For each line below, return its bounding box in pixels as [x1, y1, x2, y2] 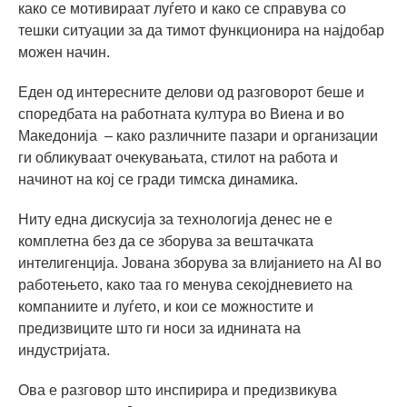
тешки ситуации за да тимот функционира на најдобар [18, 23, 384, 38]
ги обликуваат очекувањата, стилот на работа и [18, 150, 338, 165]
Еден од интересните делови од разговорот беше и [18, 84, 364, 100]
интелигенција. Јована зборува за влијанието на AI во [18, 255, 382, 271]
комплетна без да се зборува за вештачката [18, 233, 313, 249]
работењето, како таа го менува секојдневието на [18, 277, 352, 293]
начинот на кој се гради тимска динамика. [18, 172, 298, 187]
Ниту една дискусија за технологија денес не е [18, 212, 333, 227]
